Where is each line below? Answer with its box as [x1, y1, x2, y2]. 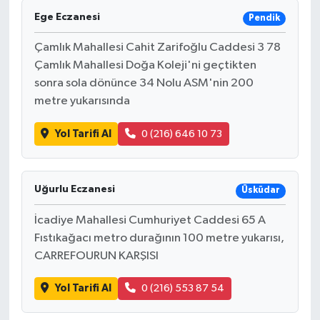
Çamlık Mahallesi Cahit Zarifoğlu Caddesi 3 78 [34, 41, 281, 54]
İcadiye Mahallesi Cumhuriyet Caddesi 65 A [34, 214, 266, 226]
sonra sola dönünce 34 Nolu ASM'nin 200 [34, 77, 254, 90]
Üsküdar [241, 186, 280, 196]
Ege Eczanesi [34, 11, 100, 22]
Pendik [248, 13, 280, 23]
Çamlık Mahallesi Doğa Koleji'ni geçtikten [34, 59, 256, 72]
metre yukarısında [34, 95, 130, 108]
